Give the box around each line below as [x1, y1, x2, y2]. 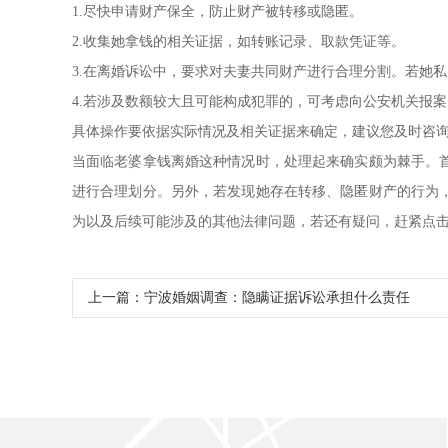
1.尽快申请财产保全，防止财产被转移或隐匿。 [72, 4, 363, 19]
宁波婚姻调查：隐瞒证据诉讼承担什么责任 [144, 290, 410, 305]
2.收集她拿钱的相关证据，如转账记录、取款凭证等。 [72, 34, 405, 49]
